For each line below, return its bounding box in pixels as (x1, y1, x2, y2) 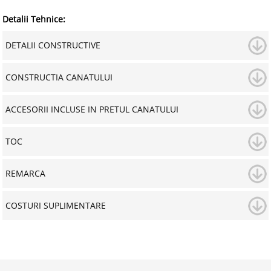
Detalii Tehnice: (2, 13, 66, 25)
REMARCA (5, 168, 45, 180)
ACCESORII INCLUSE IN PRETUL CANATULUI (5, 103, 178, 116)
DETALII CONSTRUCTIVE (5, 39, 100, 51)
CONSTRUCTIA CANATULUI (5, 71, 113, 83)
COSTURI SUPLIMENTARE (5, 200, 106, 212)
